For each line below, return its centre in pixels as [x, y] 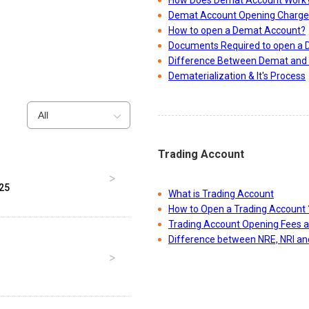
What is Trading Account [221, 194]
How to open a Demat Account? [237, 31]
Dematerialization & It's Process [237, 76]
